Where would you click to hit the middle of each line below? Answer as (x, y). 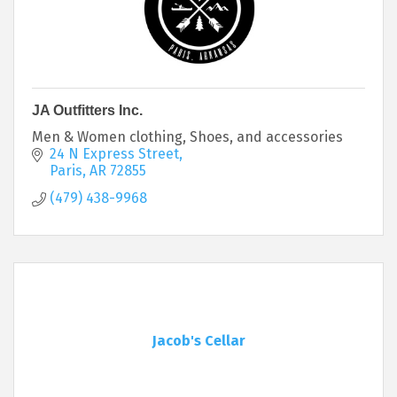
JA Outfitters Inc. (87, 110)
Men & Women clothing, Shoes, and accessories (187, 136)
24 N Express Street (114, 153)
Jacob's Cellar (198, 340)
